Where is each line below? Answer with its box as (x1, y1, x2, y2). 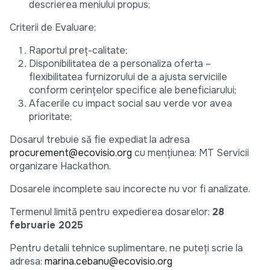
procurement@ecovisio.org (10, 146, 132, 160)
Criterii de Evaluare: (10, 21, 96, 34)
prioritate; (29, 110, 74, 124)
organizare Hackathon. (10, 160, 113, 173)
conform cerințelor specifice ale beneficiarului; (29, 84, 236, 97)
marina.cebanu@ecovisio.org (45, 255, 172, 268)
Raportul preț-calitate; (29, 44, 127, 57)
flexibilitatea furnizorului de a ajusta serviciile (29, 71, 227, 84)
